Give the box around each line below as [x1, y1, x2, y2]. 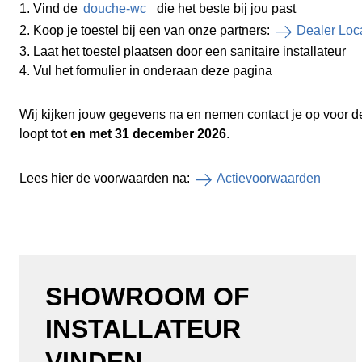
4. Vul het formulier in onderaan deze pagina [19, 64, 272, 78]
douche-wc [83, 2, 146, 15]
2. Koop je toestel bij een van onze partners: [19, 23, 273, 37]
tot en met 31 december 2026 [51, 127, 226, 141]
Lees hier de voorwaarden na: [19, 171, 193, 185]
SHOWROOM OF [45, 282, 250, 311]
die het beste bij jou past [154, 2, 296, 15]
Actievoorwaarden [217, 171, 321, 185]
